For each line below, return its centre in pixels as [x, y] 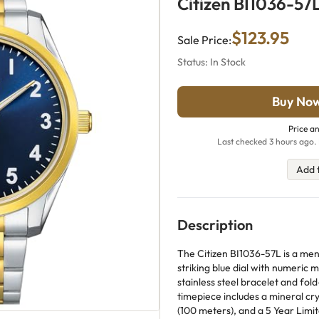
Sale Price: [204, 40]
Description [215, 225]
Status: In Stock [211, 62]
